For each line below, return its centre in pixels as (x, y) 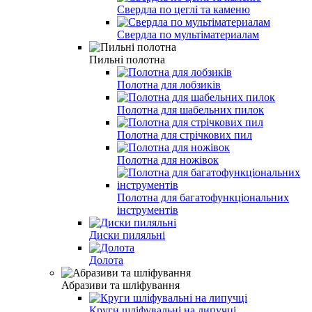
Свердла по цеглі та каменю (184, 9)
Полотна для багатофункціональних (203, 197)
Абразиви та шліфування (120, 285)
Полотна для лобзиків (169, 84)
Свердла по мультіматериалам (188, 34)
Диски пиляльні (127, 235)
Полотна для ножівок (168, 159)
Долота (106, 260)
